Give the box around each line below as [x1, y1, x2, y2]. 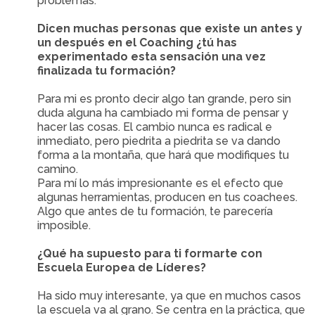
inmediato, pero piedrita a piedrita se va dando [37, 134, 281, 148]
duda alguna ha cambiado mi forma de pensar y [37, 106, 289, 120]
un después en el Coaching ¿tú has [37, 36, 238, 49]
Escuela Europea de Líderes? [37, 261, 207, 274]
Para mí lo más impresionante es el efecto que [37, 176, 284, 190]
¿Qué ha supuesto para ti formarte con [37, 247, 263, 260]
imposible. [37, 219, 91, 232]
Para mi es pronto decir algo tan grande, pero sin [37, 92, 292, 105]
